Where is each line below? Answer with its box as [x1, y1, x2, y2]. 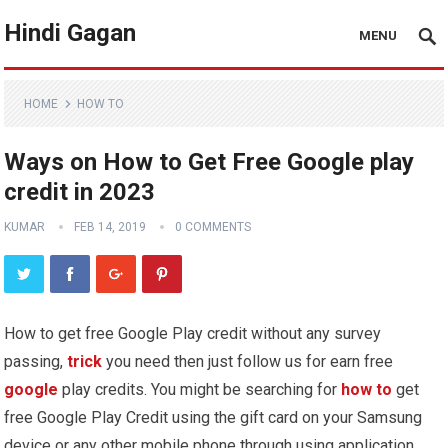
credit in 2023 [4, 178, 156, 206]
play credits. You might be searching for [58, 380, 342, 399]
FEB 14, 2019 [74, 220, 147, 234]
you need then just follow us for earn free [102, 352, 394, 371]
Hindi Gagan [4, 19, 137, 47]
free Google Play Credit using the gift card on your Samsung [4, 408, 423, 427]
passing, [4, 352, 68, 371]
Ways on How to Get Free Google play [4, 148, 415, 176]
